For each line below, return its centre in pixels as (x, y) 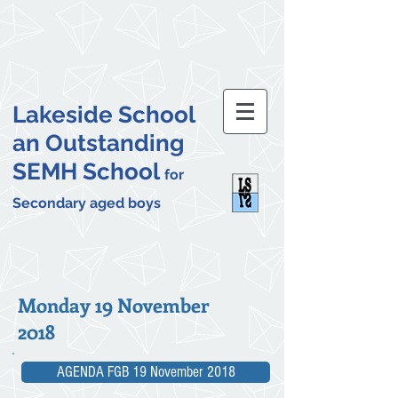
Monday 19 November (113, 305)
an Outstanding (98, 143)
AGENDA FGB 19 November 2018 (146, 372)
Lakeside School (104, 115)
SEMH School (88, 171)
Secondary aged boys (87, 203)
